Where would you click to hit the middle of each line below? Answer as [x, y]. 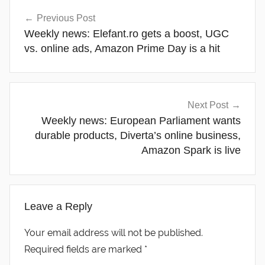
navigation [48, 26]
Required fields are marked [84, 250]
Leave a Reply [58, 207]
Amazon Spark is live [191, 151]
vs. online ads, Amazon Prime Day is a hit [122, 48]
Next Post [208, 105]
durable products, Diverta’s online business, [138, 136]
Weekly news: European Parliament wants [141, 121]
